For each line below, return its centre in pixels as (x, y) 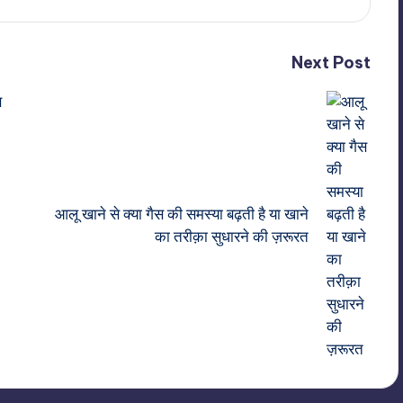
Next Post (331, 63)
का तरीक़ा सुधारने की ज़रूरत (231, 237)
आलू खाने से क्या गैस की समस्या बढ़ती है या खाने (181, 214)
